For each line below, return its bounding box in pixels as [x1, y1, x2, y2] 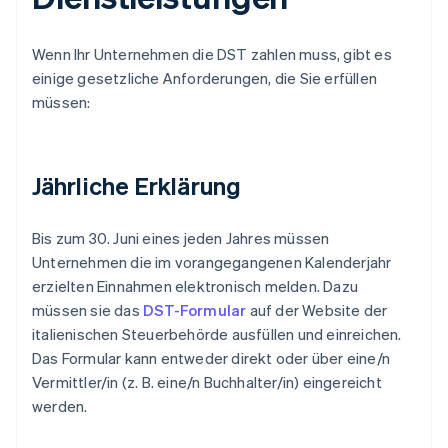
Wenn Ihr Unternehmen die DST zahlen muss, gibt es [32, 44, 392, 65]
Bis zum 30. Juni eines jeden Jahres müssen [32, 228, 330, 249]
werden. [32, 396, 88, 417]
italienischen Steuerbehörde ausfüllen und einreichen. [32, 324, 402, 345]
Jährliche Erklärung [32, 170, 241, 202]
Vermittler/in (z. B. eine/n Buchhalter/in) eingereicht [32, 372, 382, 393]
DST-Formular [143, 300, 247, 321]
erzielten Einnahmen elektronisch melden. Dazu [32, 276, 359, 297]
